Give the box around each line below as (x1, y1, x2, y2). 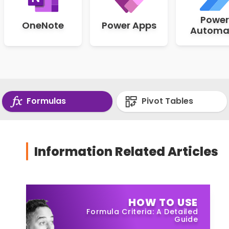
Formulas (25, 95, 66, 107)
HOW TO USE (128, 195, 198, 210)
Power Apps (101, 19, 156, 32)
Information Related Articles (34, 143, 219, 160)
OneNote (22, 19, 64, 32)
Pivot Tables (140, 95, 193, 107)
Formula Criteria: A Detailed (86, 206, 198, 217)
